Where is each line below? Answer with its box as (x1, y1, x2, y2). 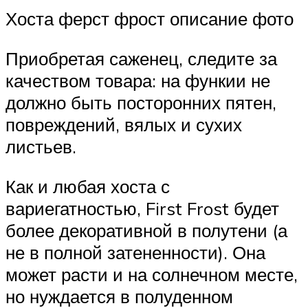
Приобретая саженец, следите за (5, 47, 277, 70)
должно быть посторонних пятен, (5, 91, 276, 114)
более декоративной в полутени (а (5, 219, 287, 241)
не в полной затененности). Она (5, 241, 265, 263)
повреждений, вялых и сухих (5, 113, 242, 136)
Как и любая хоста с (5, 175, 170, 197)
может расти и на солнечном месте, (5, 263, 298, 285)
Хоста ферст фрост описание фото (5, 8, 294, 30)
